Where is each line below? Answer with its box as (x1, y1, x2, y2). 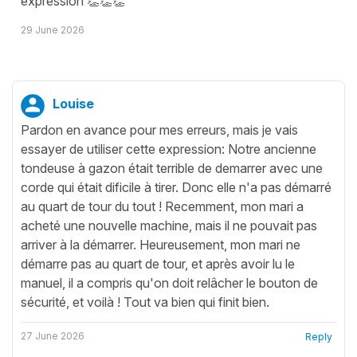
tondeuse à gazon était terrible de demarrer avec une (21, 159, 323, 176)
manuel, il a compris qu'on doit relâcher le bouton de (21, 274, 318, 291)
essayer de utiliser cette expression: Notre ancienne (21, 140, 316, 157)
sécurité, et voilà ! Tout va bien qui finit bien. (21, 293, 269, 310)
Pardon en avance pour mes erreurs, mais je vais (21, 121, 298, 138)
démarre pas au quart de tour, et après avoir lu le (21, 255, 295, 272)
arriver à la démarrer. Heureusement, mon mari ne (21, 236, 300, 253)
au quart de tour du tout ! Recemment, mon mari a (21, 198, 304, 214)
